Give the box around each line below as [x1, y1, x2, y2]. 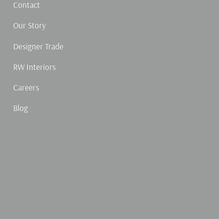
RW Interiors [13, 61, 56, 72]
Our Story [13, 20, 46, 31]
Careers [13, 82, 40, 92]
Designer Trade [13, 41, 64, 51]
